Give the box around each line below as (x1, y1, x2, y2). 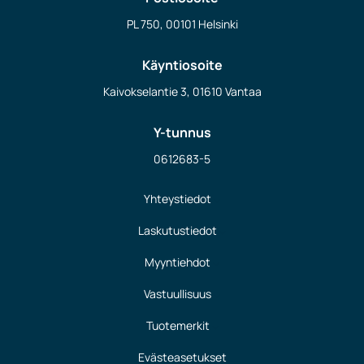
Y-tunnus (153, 123, 211, 142)
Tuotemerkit (145, 317, 210, 333)
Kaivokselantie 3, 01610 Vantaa (102, 84, 262, 100)
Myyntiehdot (145, 253, 210, 270)
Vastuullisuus (144, 285, 211, 301)
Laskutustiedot (138, 222, 217, 238)
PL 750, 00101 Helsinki (126, 16, 238, 32)
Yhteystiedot (144, 190, 211, 206)
